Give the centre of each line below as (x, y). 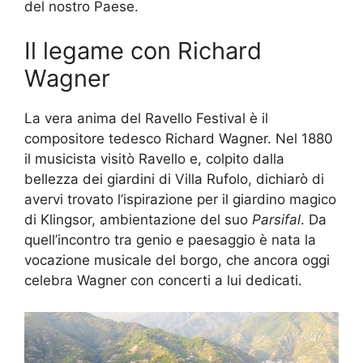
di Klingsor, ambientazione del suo (138, 220)
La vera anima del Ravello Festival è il (146, 119)
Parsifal (276, 220)
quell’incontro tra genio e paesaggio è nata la (170, 240)
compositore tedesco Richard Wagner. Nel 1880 (179, 139)
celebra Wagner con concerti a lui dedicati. (163, 281)
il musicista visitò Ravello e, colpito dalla (154, 159)
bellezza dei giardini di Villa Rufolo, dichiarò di (174, 179)
